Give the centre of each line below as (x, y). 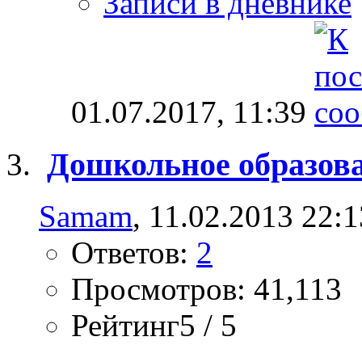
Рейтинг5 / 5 (154, 326)
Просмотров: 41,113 (206, 289)
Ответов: (134, 253)
